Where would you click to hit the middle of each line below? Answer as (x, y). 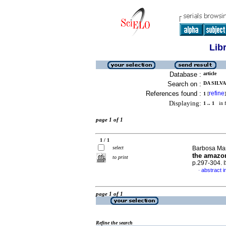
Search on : (184, 84)
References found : (174, 94)
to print (120, 157)
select (118, 148)
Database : (185, 74)
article (210, 73)
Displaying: (185, 103)
